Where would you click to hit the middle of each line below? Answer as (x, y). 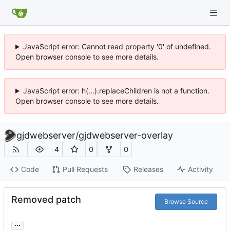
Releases (148, 169)
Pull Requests (85, 169)
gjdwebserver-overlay (126, 135)
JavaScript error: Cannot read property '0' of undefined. (117, 46)
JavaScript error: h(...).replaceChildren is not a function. (116, 91)
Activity (200, 169)
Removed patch (46, 199)
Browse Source (186, 201)
